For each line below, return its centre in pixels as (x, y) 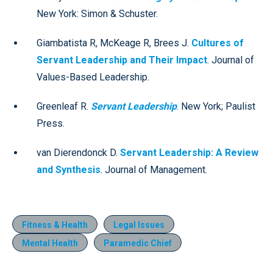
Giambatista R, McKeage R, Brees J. (114, 43)
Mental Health (50, 243)
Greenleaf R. (64, 106)
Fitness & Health (55, 225)
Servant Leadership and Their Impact (122, 60)
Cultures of (218, 43)
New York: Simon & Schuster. (97, 13)
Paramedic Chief (138, 243)
